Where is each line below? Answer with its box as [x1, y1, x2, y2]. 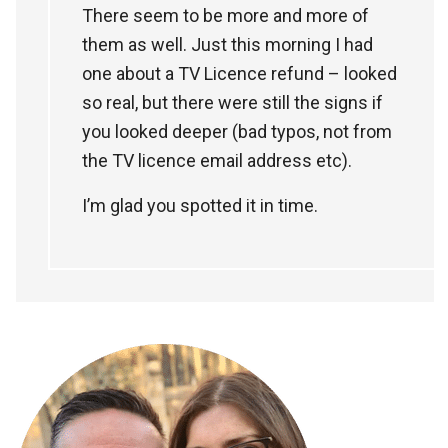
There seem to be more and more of [82, 4, 369, 26]
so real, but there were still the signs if [82, 91, 383, 113]
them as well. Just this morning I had [82, 33, 373, 55]
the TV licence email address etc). [82, 149, 352, 171]
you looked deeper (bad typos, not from [82, 120, 392, 142]
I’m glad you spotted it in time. [82, 194, 318, 216]
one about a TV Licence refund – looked [82, 62, 397, 84]
